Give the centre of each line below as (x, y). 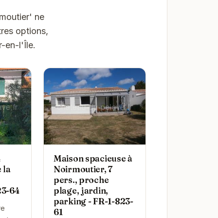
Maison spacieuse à (93, 159)
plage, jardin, (81, 191)
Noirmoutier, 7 (83, 169)
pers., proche (81, 180)
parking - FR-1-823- (93, 201)
